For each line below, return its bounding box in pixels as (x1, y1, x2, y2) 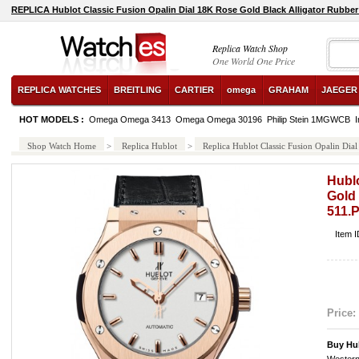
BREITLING (114, 85, 162, 95)
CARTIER (175, 85, 214, 95)
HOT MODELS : (19, 115, 87, 124)
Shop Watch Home (27, 141, 96, 151)
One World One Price (212, 54, 295, 67)
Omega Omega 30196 (175, 115, 262, 124)
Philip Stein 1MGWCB (267, 115, 350, 124)
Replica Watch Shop (212, 42, 288, 54)
